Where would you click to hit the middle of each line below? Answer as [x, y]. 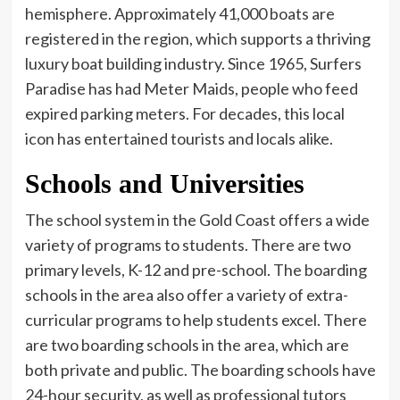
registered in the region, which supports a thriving [197, 38]
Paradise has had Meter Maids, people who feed [191, 88]
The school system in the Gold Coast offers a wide [197, 219]
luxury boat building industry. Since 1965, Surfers [193, 63]
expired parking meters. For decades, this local [184, 113]
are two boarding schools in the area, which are [187, 344]
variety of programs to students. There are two [187, 244]
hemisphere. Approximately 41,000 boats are [179, 13]
